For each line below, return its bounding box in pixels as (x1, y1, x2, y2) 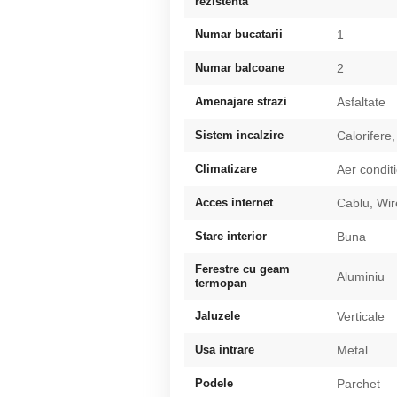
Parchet (337, 376, 380, 391)
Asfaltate (337, 94, 385, 109)
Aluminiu (337, 269, 385, 284)
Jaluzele (195, 308, 240, 323)
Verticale (337, 308, 385, 323)
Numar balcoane (195, 60, 284, 74)
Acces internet (195, 195, 273, 209)
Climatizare (195, 161, 257, 175)
